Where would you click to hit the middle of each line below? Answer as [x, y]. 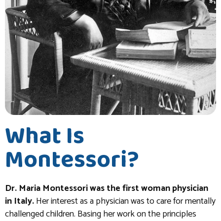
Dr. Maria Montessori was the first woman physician [107, 189]
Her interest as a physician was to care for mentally [125, 202]
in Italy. [19, 202]
